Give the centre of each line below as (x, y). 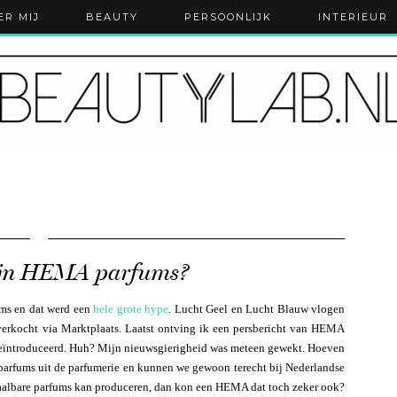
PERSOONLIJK (228, 17)
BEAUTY (112, 17)
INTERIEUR (353, 17)
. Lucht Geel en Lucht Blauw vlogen (257, 309)
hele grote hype (131, 309)
